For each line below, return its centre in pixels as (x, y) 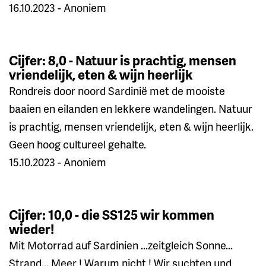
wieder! (31, 229)
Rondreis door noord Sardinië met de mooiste (117, 90)
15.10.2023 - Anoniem (58, 161)
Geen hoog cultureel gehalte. (77, 144)
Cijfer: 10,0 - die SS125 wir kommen (112, 214)
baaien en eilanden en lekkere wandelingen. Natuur (131, 108)
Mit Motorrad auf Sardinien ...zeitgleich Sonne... (121, 245)
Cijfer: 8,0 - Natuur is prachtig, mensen (123, 60)
